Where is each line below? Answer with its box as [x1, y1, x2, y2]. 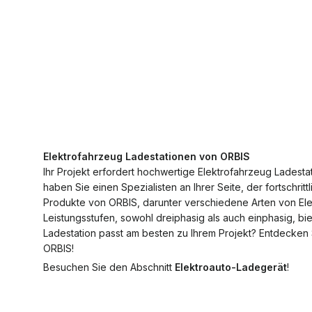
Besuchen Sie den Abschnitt [43, 261, 175, 273]
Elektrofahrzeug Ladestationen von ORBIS [43, 150, 250, 162]
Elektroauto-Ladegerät [175, 261, 287, 273]
